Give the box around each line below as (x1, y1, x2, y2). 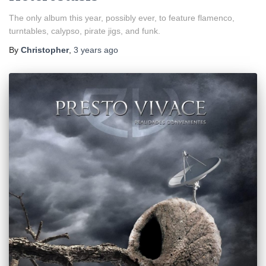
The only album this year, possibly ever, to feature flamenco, (9, 13, 235, 23)
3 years (74, 45, 102, 55)
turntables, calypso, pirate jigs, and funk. (9, 26, 160, 36)
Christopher (21, 45, 69, 55)
